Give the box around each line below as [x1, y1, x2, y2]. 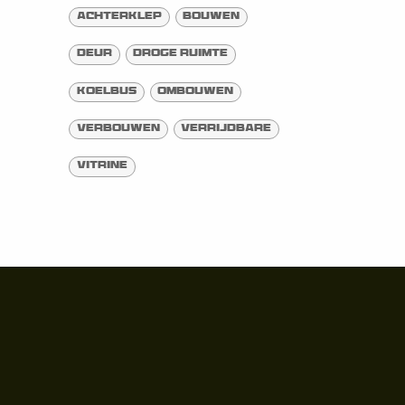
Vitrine [76, 160, 127, 173]
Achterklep [76, 10, 162, 23]
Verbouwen [76, 123, 160, 136]
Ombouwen [157, 85, 234, 98]
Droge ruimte [133, 48, 229, 61]
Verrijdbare [181, 123, 272, 136]
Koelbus [76, 85, 137, 98]
